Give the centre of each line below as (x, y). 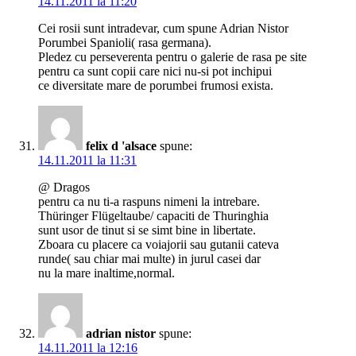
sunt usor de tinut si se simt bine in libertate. (147, 230)
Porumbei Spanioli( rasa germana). (125, 43)
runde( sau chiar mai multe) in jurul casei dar (149, 259)
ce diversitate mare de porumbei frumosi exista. (156, 86)
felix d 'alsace (121, 146)
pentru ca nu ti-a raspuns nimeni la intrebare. (149, 202)
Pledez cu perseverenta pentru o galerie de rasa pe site (172, 57)
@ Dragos (64, 188)
